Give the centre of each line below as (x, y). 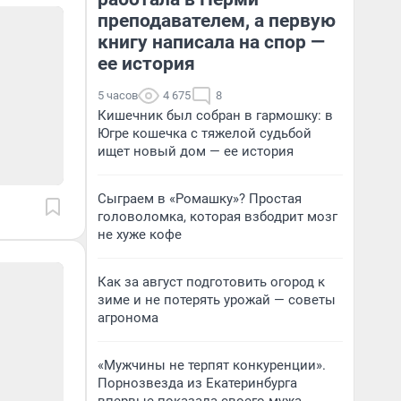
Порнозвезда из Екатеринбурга (197, 383)
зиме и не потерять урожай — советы (217, 300)
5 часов (118, 95)
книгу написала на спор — (211, 42)
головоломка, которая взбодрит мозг (218, 217)
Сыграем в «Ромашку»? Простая (200, 199)
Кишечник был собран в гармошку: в (215, 115)
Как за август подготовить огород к (211, 282)
